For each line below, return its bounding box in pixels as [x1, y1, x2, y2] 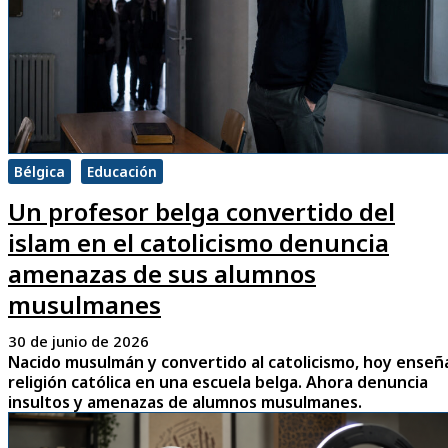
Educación [87, 162, 157, 182]
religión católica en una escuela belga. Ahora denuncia [8, 371, 428, 394]
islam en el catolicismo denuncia [8, 226, 389, 260]
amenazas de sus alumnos [8, 257, 316, 291]
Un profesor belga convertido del [8, 195, 395, 229]
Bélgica [14, 162, 65, 182]
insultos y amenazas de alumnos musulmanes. [8, 391, 362, 414]
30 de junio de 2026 [8, 331, 149, 352]
